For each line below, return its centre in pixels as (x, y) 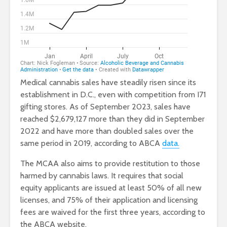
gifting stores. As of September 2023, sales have (105, 107)
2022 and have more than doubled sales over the (107, 131)
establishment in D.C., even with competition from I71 (113, 95)
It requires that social (147, 176)
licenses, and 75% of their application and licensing (109, 200)
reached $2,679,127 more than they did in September (112, 119)
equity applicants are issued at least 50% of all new (111, 188)
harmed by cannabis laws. (66, 176)
